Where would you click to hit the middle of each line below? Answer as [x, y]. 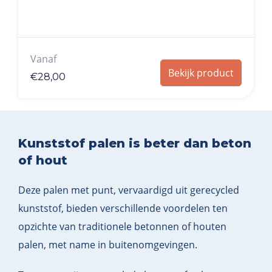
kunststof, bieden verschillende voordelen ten [123, 208]
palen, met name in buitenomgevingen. [108, 244]
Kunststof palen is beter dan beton [135, 143]
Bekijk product [201, 73]
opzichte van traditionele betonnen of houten [122, 226]
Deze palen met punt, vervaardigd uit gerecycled [129, 190]
